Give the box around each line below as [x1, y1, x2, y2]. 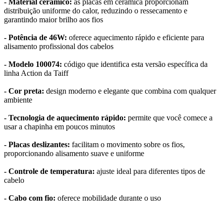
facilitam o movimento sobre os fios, [70, 140, 185, 149]
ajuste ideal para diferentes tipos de [95, 167, 205, 176]
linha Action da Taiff [4, 69, 68, 78]
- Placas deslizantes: [4, 140, 70, 149]
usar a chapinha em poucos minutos [4, 122, 115, 131]
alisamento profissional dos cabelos [4, 42, 113, 51]
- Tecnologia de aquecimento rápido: [4, 113, 128, 122]
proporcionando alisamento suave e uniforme [4, 149, 144, 158]
